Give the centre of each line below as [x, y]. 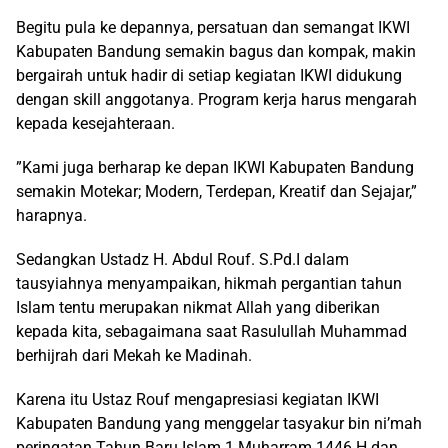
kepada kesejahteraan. [95, 123]
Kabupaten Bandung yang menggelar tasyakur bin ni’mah [219, 423]
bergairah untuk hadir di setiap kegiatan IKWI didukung [209, 75]
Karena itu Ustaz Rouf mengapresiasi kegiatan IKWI [197, 399]
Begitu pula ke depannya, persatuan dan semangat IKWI [213, 27]
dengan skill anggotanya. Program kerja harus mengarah [216, 99]
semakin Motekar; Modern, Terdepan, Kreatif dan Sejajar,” [216, 191]
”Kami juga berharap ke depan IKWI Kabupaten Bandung [215, 167]
